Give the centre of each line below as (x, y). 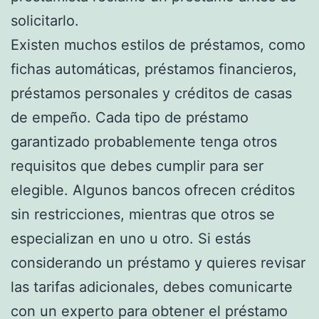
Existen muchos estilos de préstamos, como (158, 45)
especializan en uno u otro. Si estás (131, 238)
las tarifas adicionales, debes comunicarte (152, 287)
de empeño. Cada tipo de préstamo (130, 117)
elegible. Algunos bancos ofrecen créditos (153, 190)
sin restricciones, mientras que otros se (143, 214)
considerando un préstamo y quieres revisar (158, 262)
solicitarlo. (45, 20)
